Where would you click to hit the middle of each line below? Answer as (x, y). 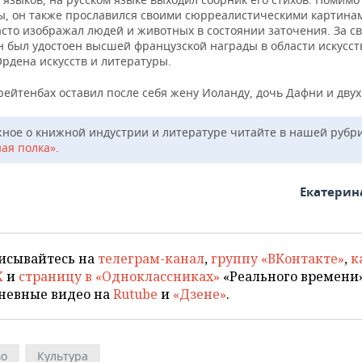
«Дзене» (200, 294)
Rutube (135, 294)
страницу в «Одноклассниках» (119, 276)
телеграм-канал (151, 259)
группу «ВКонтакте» (278, 259)
